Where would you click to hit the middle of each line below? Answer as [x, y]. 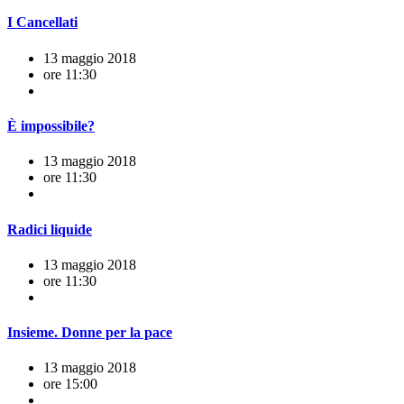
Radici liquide [50, 229]
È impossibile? [51, 126]
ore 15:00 [70, 384]
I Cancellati [42, 23]
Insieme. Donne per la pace [90, 333]
